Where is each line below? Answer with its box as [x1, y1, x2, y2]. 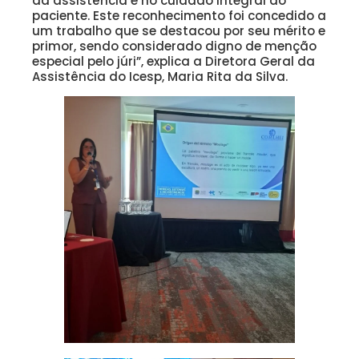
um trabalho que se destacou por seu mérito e [32, 22, 325, 40]
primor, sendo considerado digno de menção [32, 38, 317, 55]
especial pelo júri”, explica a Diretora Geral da [32, 53, 315, 71]
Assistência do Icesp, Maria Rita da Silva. [32, 68, 288, 86]
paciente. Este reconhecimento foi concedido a [32, 7, 326, 25]
